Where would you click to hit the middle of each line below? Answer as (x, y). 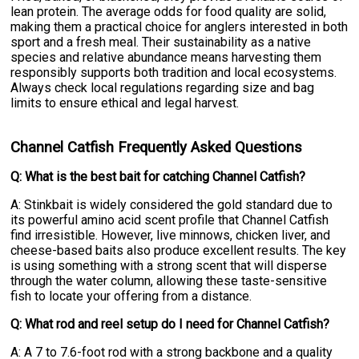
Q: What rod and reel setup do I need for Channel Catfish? (170, 325)
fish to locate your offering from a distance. (131, 296)
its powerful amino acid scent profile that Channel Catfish (170, 220)
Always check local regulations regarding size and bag (163, 88)
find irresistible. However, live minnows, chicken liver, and (171, 236)
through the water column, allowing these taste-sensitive (169, 281)
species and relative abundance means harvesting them (166, 58)
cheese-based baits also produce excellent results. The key (179, 251)
